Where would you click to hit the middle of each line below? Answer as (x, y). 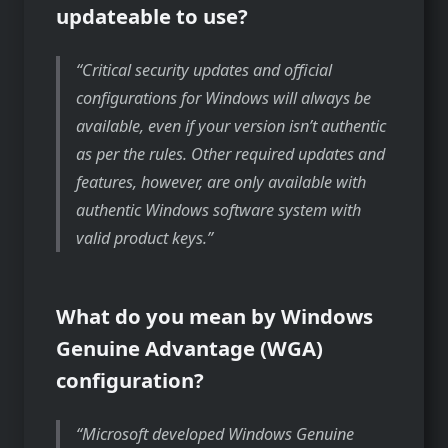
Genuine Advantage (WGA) (189, 347)
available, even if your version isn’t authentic (231, 125)
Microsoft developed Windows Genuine (218, 433)
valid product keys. (142, 237)
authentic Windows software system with (219, 209)
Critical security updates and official (207, 69)
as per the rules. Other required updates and (231, 153)
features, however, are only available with (221, 181)
